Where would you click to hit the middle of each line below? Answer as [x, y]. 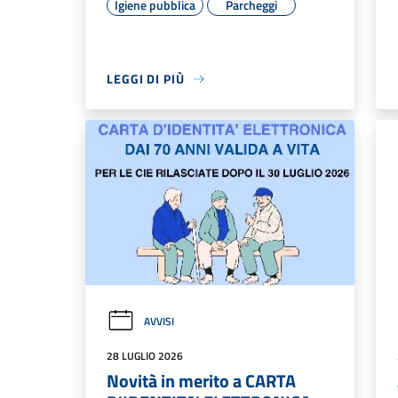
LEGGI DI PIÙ [146, 79]
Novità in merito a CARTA [201, 380]
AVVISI [159, 321]
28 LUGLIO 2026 [145, 355]
